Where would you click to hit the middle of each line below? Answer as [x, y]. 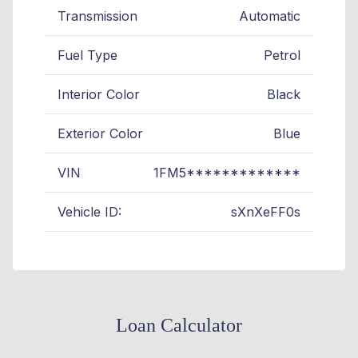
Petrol [282, 56]
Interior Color [99, 95]
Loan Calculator [179, 326]
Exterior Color [100, 134]
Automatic [270, 16]
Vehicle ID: [89, 212]
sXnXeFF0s [266, 212]
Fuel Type [88, 56]
